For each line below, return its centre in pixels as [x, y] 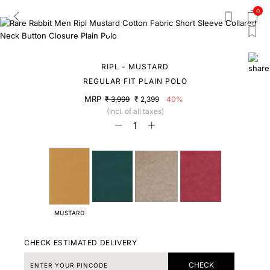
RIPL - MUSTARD [135, 67]
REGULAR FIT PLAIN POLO [135, 81]
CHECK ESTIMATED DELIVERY [81, 243]
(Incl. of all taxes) [135, 111]
